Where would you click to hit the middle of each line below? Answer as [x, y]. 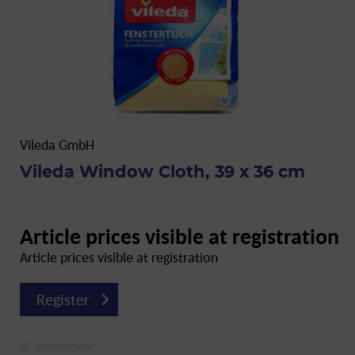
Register [63, 300]
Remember [65, 345]
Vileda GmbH [57, 145]
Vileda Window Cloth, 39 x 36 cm [162, 172]
